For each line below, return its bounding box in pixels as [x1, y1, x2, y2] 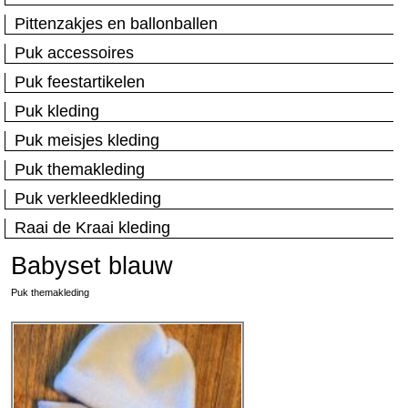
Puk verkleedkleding [15, 189, 161, 208]
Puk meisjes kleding [15, 131, 159, 149]
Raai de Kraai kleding [15, 219, 170, 237]
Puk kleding [15, 102, 99, 120]
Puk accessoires [15, 44, 134, 62]
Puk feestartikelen [15, 73, 145, 91]
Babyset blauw [11, 252, 174, 280]
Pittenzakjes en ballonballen [15, 15, 218, 33]
